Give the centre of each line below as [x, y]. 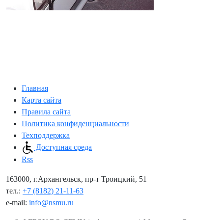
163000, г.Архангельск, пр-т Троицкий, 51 [76, 179]
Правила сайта [46, 111]
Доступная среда [63, 147]
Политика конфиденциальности [75, 123]
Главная [35, 88]
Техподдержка [46, 135]
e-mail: [17, 203]
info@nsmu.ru [51, 203]
